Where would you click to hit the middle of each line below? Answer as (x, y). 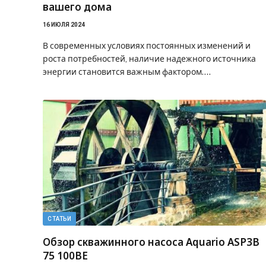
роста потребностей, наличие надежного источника (149, 59)
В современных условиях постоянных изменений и (147, 46)
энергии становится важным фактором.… (127, 72)
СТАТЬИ (59, 218)
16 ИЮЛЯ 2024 (64, 25)
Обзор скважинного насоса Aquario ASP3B (151, 242)
